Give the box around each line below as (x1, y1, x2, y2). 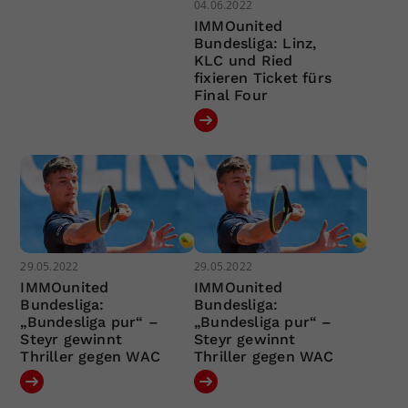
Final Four (193, 87, 268, 105)
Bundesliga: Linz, (193, 35, 317, 53)
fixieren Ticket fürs (193, 69, 331, 87)
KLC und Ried (193, 52, 293, 70)
